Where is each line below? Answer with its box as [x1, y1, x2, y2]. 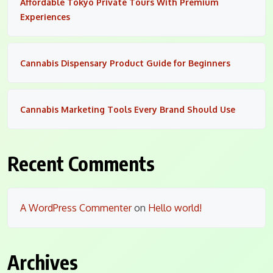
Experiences [20, 11, 70, 22]
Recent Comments [7, 151, 155, 175]
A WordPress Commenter [20, 201, 132, 214]
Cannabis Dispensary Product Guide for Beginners [20, 57, 230, 68]
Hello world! [148, 201, 202, 214]
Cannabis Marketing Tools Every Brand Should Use [20, 104, 235, 115]
